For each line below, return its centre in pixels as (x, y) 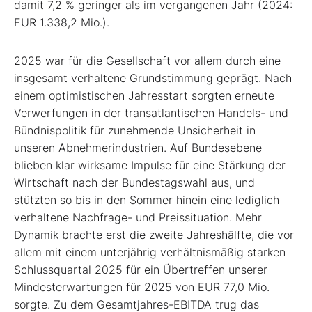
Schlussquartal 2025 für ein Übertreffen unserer (141, 269)
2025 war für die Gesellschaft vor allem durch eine (147, 60)
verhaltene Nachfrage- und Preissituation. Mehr (138, 217)
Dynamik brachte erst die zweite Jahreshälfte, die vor (154, 234)
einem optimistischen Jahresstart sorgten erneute (144, 95)
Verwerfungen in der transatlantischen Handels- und (151, 112)
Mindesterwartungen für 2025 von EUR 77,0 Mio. (142, 287)
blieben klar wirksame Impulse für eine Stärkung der (150, 165)
